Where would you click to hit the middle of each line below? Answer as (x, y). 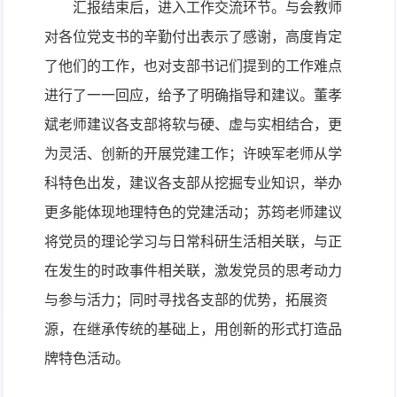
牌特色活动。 (87, 358)
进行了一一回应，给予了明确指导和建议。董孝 (193, 95)
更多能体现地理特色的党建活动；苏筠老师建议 (193, 212)
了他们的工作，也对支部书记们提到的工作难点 (193, 66)
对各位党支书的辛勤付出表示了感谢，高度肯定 (193, 37)
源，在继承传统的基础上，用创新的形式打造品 (193, 329)
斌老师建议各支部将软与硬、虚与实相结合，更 (193, 125)
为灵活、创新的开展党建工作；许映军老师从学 (193, 154)
